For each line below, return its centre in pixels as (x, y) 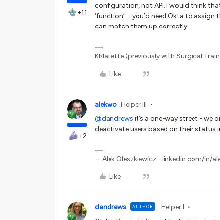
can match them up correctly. (142, 26)
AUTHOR (143, 206)
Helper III (134, 104)
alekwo (106, 104)
